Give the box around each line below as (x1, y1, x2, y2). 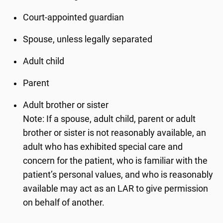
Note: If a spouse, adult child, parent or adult (23, 114, 196, 124)
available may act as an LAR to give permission (23, 184, 209, 194)
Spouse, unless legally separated (23, 34, 153, 44)
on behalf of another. (23, 198, 105, 208)
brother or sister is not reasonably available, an (23, 128, 207, 138)
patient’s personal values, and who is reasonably (23, 170, 214, 180)
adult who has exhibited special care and (23, 142, 183, 152)
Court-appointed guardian (23, 12, 124, 22)
